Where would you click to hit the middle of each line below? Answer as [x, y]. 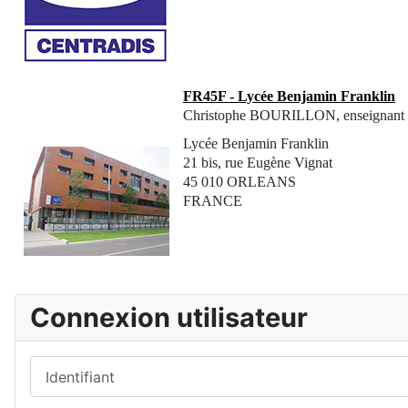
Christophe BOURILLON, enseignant [294, 115]
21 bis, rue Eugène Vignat [258, 162]
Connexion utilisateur [169, 318]
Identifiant [64, 367]
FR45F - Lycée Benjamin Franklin [289, 96]
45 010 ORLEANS [240, 181]
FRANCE [213, 200]
